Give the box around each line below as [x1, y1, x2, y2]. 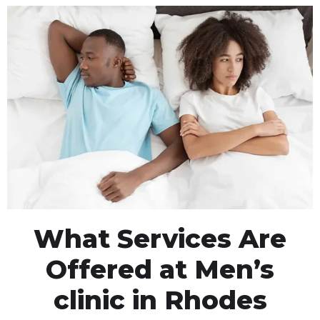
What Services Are [34, 222, 286, 254]
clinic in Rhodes [53, 284, 267, 316]
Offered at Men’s [46, 253, 274, 285]
